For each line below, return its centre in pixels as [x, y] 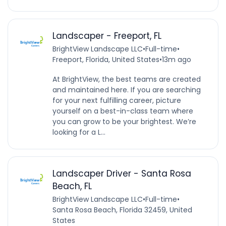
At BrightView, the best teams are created [126, 79]
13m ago [176, 60]
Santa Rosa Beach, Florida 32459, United [122, 210]
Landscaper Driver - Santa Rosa [122, 174]
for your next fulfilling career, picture [117, 101]
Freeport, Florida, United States [106, 60]
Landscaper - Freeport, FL [107, 36]
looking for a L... [79, 132]
